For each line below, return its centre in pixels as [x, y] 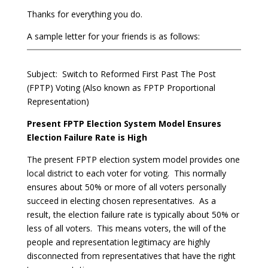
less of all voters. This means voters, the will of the [126, 228]
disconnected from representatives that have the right [131, 256]
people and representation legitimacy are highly [118, 242]
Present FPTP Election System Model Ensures [124, 124]
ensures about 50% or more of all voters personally [126, 187]
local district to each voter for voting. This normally [126, 173]
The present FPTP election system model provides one [133, 159]
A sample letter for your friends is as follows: [113, 36]
